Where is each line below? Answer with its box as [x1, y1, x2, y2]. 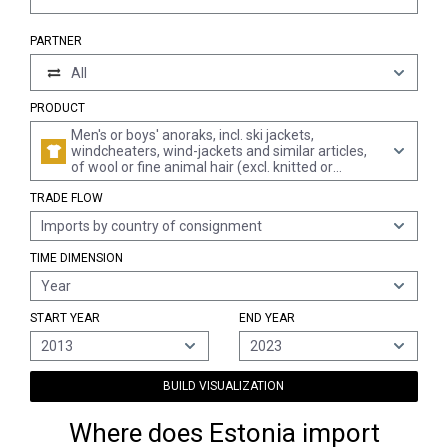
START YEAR [30, 311, 100, 325]
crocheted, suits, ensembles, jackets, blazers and [71, 175, 378, 191]
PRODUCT [30, 101, 85, 115]
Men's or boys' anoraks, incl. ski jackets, [71, 127, 314, 143]
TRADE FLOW [30, 191, 103, 205]
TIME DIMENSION [30, 251, 123, 265]
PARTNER [30, 34, 82, 48]
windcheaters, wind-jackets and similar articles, [71, 143, 367, 159]
